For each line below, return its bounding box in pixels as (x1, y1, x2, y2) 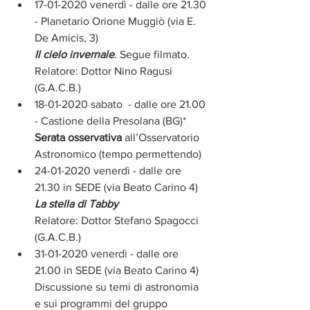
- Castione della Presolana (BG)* (35, 115, 189, 127)
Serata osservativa (35, 131, 122, 143)
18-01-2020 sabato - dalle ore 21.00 (35, 98, 208, 110)
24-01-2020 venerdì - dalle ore (35, 165, 184, 176)
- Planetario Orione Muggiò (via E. (35, 15, 199, 27)
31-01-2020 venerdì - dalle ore (35, 248, 181, 259)
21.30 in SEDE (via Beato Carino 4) (35, 181, 198, 193)
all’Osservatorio (122, 131, 202, 143)
